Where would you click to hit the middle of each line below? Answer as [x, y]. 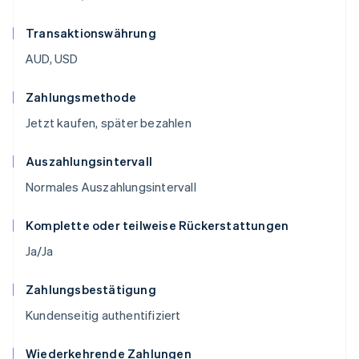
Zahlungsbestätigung [91, 290]
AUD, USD [52, 59]
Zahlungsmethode [81, 97]
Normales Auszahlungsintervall [111, 187]
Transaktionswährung [91, 33]
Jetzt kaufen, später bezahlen [109, 123]
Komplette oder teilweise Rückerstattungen [157, 226]
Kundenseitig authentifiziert [103, 315]
